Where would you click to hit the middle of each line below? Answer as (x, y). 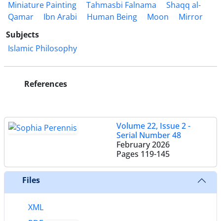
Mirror (191, 17)
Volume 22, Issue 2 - (153, 126)
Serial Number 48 (149, 135)
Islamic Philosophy (42, 48)
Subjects (22, 34)
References (45, 84)
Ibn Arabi (60, 17)
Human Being (112, 17)
